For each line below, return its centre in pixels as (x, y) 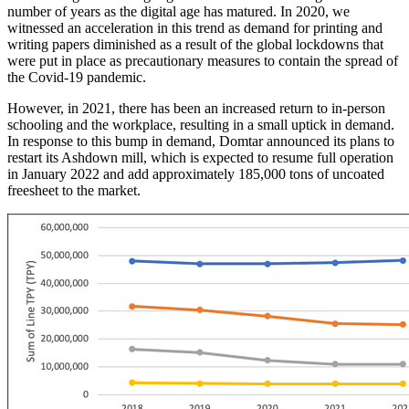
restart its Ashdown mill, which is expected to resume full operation (200, 157)
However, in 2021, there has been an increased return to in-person (196, 108)
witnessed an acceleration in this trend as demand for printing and (195, 27)
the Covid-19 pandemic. (77, 77)
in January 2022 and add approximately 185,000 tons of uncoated (196, 173)
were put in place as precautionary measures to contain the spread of (203, 60)
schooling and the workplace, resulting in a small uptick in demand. (201, 124)
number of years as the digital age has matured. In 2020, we (178, 11)
